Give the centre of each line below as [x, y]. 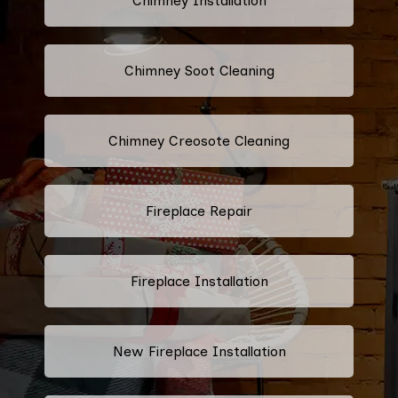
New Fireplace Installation [199, 351]
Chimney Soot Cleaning [199, 70]
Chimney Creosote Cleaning [199, 140]
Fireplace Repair [199, 211]
